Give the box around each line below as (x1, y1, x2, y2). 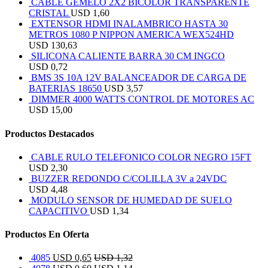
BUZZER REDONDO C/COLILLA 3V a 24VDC (31, 173, 227, 184)
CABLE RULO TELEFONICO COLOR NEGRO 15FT (31, 151, 251, 162)
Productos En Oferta (5, 229, 89, 240)
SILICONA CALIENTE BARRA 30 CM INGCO (31, 51, 225, 62)
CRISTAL (29, 8, 68, 19)
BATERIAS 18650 (29, 83, 102, 94)
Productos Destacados (5, 128, 94, 139)
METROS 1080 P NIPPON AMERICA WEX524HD (29, 29, 234, 40)
